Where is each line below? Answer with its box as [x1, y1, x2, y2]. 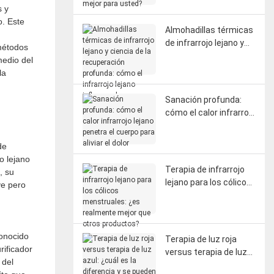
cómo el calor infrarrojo [165, 107, 256, 117]
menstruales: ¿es [165, 190, 234, 200]
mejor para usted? [165, 6, 237, 17]
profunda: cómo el [165, 76, 236, 86]
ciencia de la [165, 50, 213, 61]
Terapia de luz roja [165, 234, 237, 244]
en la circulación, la [165, 102, 239, 112]
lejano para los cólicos [165, 177, 251, 187]
